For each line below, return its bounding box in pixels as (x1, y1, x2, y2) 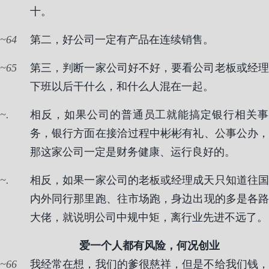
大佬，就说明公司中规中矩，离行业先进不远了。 (30, 211, 268, 223)
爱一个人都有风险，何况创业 (79, 240, 220, 252)
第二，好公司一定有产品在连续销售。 (30, 34, 214, 46)
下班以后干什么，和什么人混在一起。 (30, 80, 214, 92)
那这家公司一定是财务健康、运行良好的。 (30, 146, 235, 158)
